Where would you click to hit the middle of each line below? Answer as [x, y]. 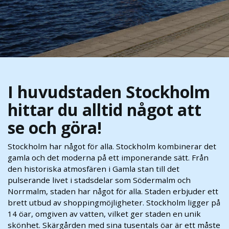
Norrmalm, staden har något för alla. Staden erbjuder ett [113, 191]
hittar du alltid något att [105, 110]
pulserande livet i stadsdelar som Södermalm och [99, 180]
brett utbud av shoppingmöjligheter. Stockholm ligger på [114, 202]
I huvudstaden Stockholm [109, 92]
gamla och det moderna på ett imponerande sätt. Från [108, 157]
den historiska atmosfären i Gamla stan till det [94, 169]
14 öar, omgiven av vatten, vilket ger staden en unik [104, 214]
